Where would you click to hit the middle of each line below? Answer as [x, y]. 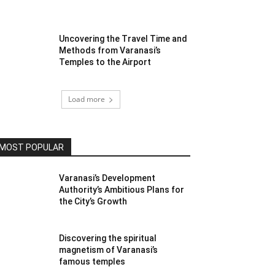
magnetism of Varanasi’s [109, 250]
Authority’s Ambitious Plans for [122, 190]
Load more [87, 99]
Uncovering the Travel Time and [123, 38]
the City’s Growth [93, 202]
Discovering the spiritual [108, 238]
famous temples [92, 262]
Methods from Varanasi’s [110, 50]
